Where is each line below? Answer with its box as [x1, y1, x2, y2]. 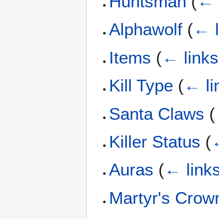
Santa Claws [109, 104, 205, 123]
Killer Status [109, 131, 201, 151]
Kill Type [109, 76, 174, 95]
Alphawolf [109, 20, 183, 39]
